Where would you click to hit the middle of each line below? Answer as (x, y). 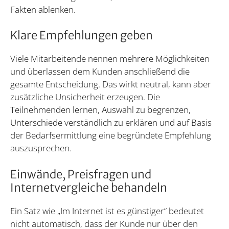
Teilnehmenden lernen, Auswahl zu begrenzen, (100, 110)
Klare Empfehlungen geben (82, 36)
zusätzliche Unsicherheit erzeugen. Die (85, 97)
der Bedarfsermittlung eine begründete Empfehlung (111, 135)
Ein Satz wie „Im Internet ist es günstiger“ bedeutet (107, 211)
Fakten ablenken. (43, 9)
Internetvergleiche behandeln (89, 187)
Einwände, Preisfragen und (81, 174)
